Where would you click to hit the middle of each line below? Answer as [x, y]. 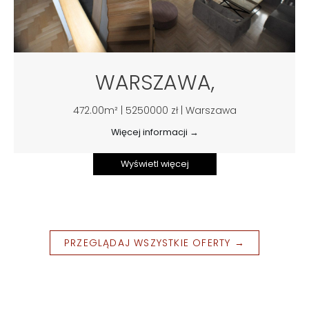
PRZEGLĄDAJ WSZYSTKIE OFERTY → [154, 242]
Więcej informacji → [154, 132]
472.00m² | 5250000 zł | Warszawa [154, 110]
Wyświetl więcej [154, 163]
